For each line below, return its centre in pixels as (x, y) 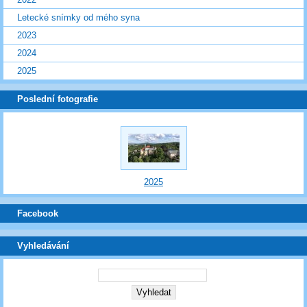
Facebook (38, 213)
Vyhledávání (43, 246)
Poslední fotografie (58, 99)
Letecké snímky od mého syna (78, 17)
